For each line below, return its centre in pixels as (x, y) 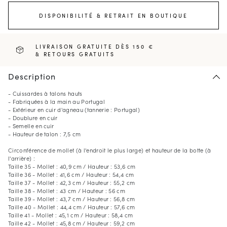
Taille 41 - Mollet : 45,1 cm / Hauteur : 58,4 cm (71, 215)
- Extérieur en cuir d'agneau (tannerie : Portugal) (74, 110)
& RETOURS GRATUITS (75, 54)
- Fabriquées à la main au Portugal (56, 102)
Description (32, 76)
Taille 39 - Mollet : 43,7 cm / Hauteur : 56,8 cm (72, 199)
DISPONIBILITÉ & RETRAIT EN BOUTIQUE (113, 16)
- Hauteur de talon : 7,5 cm (45, 134)
